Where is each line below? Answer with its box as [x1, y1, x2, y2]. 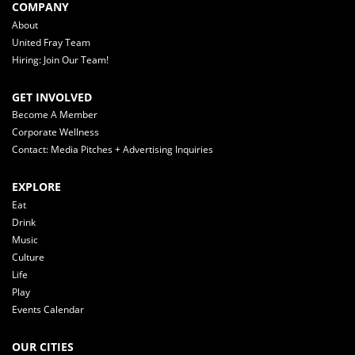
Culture [12, 250, 44, 264]
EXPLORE [12, 179, 61, 195]
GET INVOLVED [12, 89, 92, 105]
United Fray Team [12, 35, 90, 49]
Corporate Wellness [12, 125, 99, 139]
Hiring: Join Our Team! [12, 52, 109, 67]
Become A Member [12, 108, 97, 122]
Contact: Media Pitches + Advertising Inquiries [12, 143, 213, 157]
